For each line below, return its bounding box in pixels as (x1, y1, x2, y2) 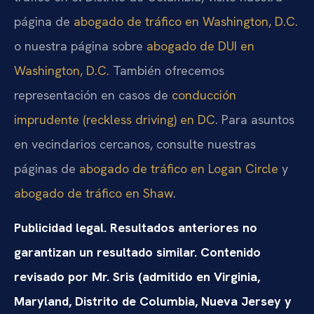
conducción (172, 86, 236, 103)
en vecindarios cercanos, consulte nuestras (14, 135, 256, 152)
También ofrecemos (109, 62, 224, 78)
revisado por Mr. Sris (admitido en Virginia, (14, 268, 260, 285)
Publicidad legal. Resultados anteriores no (14, 219, 257, 236)
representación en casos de (14, 86, 172, 103)
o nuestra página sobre (14, 37, 146, 54)
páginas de (14, 160, 79, 177)
